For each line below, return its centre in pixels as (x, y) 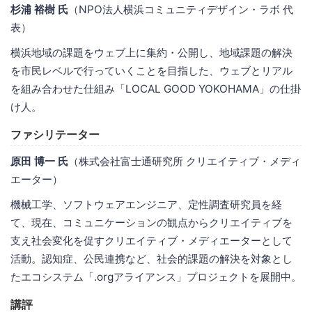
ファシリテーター (55, 134)
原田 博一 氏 (39, 161)
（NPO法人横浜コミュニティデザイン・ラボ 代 (181, 9)
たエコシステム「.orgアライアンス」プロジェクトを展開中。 (156, 276)
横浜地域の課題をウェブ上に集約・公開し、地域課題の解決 (151, 52)
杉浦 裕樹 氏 (39, 9)
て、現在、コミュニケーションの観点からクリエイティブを (151, 222)
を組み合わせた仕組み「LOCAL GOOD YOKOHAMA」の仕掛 (156, 88)
